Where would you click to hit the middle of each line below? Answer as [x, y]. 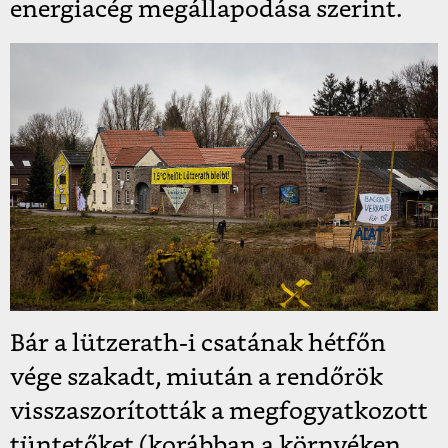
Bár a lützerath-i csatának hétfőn [198, 344]
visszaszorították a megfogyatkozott [219, 412]
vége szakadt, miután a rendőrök [196, 378]
